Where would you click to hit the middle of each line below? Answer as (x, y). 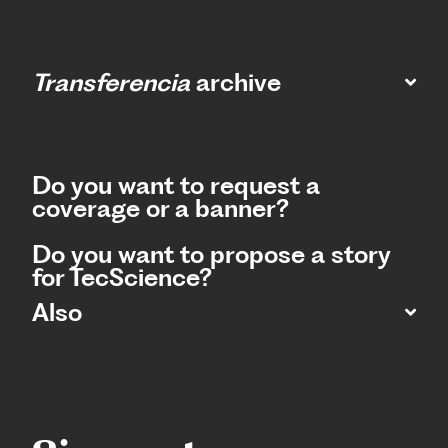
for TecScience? (122, 277)
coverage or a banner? (160, 208)
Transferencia (111, 82)
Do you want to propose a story (211, 254)
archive (235, 82)
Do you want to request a (176, 185)
